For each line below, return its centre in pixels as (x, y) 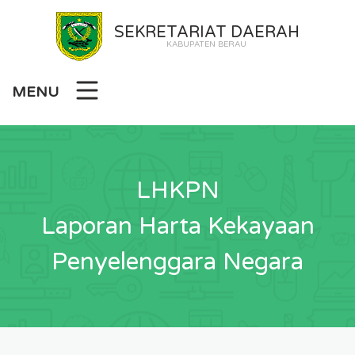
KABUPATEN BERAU (206, 44)
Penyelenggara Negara (177, 262)
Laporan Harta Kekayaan (177, 226)
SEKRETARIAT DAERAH (206, 32)
